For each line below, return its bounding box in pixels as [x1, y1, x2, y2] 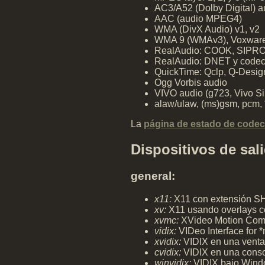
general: [131, 170, 175, 183]
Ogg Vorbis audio [154, 77, 227, 88]
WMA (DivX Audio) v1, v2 [154, 24, 260, 35]
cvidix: [154, 247, 181, 257]
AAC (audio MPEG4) [154, 14, 242, 24]
